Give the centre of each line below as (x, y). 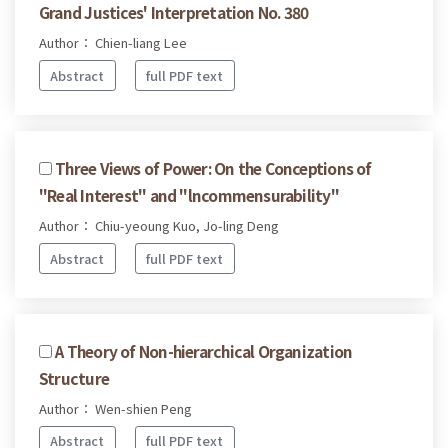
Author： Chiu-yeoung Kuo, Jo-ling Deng (159, 225)
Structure (74, 377)
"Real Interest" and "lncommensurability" (189, 194)
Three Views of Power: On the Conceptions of (213, 167)
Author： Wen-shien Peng (115, 408)
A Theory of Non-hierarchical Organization (204, 350)
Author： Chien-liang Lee (113, 43)
